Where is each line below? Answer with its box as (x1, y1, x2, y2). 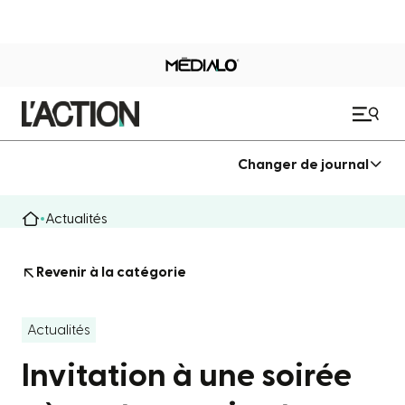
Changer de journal (238, 156, 369, 172)
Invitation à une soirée (22, 360, 352, 392)
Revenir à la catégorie (36, 265, 186, 279)
